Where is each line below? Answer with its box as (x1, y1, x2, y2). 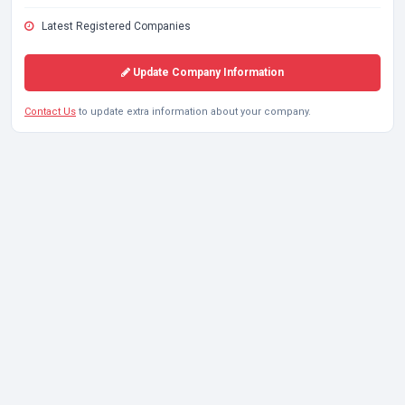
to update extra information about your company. (76, 106, 311, 118)
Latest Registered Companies (39, 20, 191, 33)
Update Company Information (130, 66, 284, 79)
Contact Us (24, 106, 76, 118)
